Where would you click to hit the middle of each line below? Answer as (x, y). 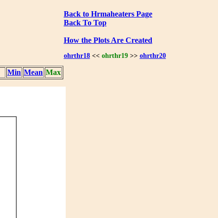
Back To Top (85, 22)
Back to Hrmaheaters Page (108, 14)
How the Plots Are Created (108, 40)
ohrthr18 (77, 56)
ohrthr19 (115, 56)
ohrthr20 (153, 56)
